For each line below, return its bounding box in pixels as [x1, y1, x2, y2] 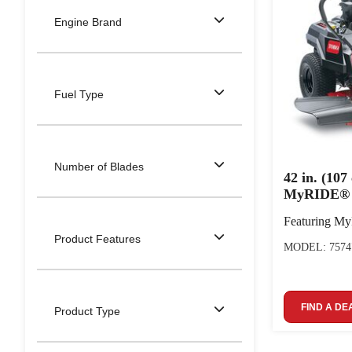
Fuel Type [54, 87, 104, 101]
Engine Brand [54, 15, 122, 28]
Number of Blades [54, 159, 144, 173]
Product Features [54, 232, 141, 245]
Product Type [54, 304, 120, 317]
